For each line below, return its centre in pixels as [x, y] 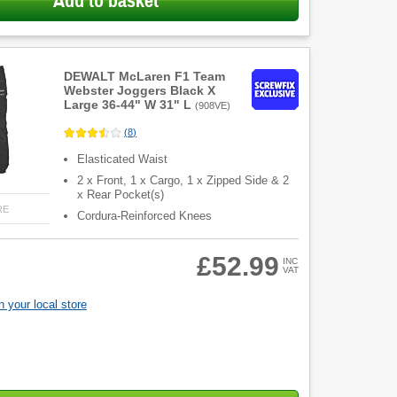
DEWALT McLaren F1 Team [145, 77]
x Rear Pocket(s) [121, 194]
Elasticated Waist [123, 159]
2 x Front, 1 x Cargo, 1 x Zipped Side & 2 [183, 180]
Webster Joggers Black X [140, 91]
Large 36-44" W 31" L [128, 105]
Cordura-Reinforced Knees [145, 215]
